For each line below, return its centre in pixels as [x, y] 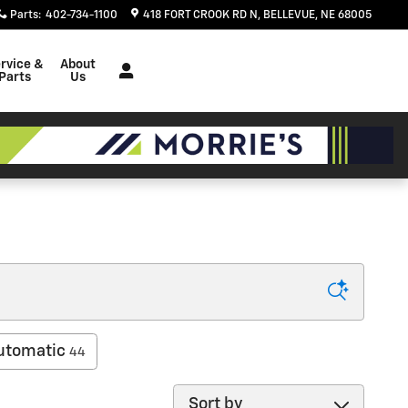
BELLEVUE [289, 15]
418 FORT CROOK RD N [200, 15]
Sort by [199, 395]
